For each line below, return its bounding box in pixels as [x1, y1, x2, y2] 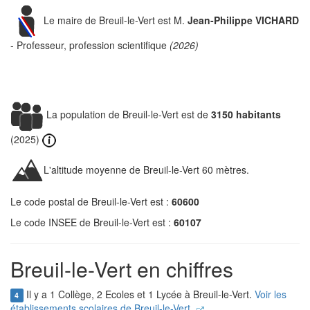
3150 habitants [211, 107, 281, 121]
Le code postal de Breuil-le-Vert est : [10, 194, 172, 209]
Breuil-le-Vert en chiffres [10, 254, 233, 284]
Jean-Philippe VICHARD [188, 12, 299, 27]
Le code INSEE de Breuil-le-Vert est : [10, 215, 174, 230]
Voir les [254, 287, 286, 302]
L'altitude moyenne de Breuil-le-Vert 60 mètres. [44, 163, 249, 176]
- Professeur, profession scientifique [10, 38, 170, 52]
